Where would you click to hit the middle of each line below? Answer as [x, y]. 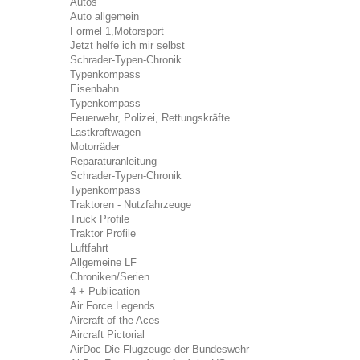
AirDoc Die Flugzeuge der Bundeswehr [160, 349]
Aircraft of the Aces [115, 320]
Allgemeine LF [103, 262]
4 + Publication [105, 291]
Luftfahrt [89, 248]
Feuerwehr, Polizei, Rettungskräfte [150, 118]
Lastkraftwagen [105, 132]
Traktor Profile [103, 233]
